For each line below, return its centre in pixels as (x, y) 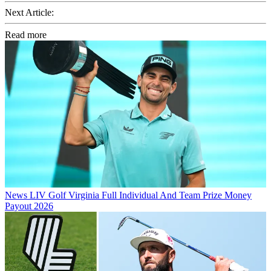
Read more (26, 34)
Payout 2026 (29, 206)
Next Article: (29, 12)
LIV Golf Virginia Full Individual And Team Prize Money (141, 195)
